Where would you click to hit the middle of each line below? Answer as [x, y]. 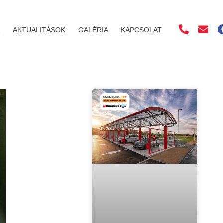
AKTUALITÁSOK [39, 30]
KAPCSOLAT [141, 30]
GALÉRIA [93, 30]
